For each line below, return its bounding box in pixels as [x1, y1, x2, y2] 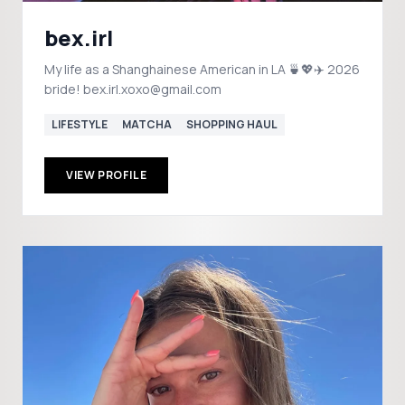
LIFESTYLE [52, 117, 108, 132]
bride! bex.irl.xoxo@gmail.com [44, 80, 221, 98]
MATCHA [122, 117, 172, 132]
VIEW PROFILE [66, 167, 147, 183]
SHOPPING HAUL [186, 117, 278, 132]
